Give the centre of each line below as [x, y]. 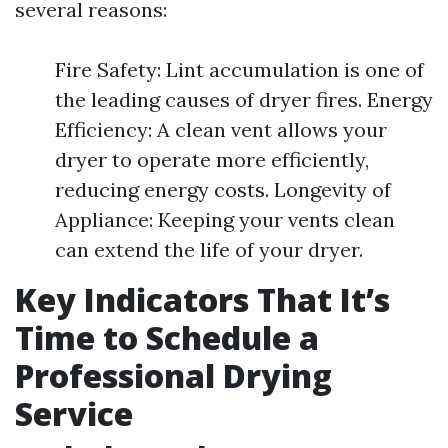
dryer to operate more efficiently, [212, 159]
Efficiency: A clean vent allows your [221, 129]
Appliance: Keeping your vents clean [225, 219]
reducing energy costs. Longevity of [223, 189]
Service [74, 413]
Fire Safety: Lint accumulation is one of [239, 69]
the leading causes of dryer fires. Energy [244, 99]
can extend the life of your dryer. [209, 249]
